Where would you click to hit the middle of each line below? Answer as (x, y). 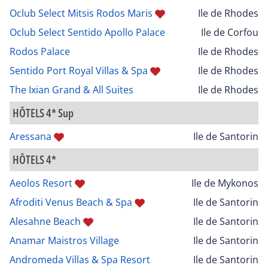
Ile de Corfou (230, 32)
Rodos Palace (40, 51)
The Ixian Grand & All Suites (71, 89)
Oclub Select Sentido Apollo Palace (87, 32)
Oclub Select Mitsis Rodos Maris (81, 13)
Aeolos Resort (41, 183)
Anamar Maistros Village (64, 240)
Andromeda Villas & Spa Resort (80, 259)
